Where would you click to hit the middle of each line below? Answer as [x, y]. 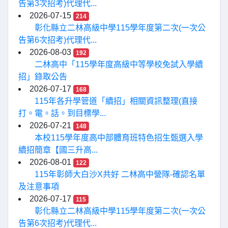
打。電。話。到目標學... [62, 113]
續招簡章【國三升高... [58, 150]
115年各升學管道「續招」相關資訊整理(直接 [116, 101]
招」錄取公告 [43, 77]
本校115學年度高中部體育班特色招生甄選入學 [119, 138]
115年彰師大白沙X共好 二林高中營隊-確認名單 [120, 174]
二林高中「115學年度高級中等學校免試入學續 [119, 64]
